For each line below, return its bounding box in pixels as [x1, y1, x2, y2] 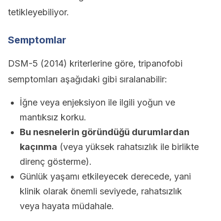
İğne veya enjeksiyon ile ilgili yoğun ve [20, 97, 175, 108]
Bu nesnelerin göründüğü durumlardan [20, 127, 189, 137]
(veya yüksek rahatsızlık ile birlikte [57, 142, 199, 152]
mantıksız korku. [20, 112, 86, 122]
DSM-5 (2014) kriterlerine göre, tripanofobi [8, 58, 183, 69]
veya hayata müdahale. [20, 201, 114, 211]
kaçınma [20, 142, 57, 152]
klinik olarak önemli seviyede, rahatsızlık [20, 186, 182, 196]
